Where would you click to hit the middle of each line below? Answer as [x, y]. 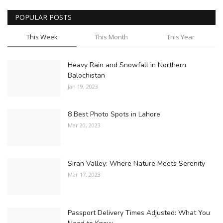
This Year [181, 37]
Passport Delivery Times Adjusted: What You [139, 213]
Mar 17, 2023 [84, 174]
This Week [42, 37]
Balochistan [86, 75]
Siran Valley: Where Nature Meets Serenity [136, 163]
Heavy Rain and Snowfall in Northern [127, 65]
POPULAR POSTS [43, 17]
